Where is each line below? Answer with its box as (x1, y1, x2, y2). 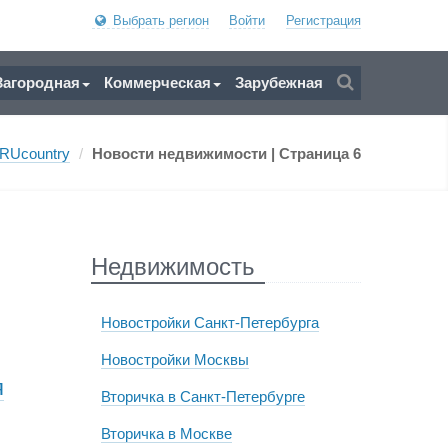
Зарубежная (235, 74, 323, 91)
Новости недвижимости (92, 145, 271, 162)
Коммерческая (104, 74, 211, 91)
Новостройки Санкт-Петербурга (100, 314, 319, 331)
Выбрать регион (108, 13, 209, 28)
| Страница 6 (271, 145, 361, 162)
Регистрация (286, 13, 361, 28)
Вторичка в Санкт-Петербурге (100, 388, 305, 405)
